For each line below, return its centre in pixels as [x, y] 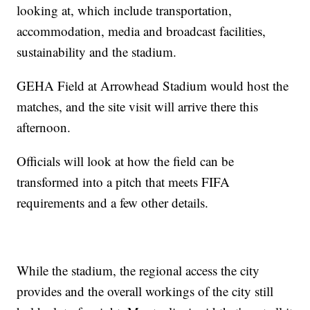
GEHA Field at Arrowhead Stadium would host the [153, 86]
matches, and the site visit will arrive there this [138, 107]
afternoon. [44, 127]
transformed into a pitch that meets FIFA [124, 182]
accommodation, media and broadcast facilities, [142, 31]
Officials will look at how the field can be [126, 161]
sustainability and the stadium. [97, 52]
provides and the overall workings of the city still [145, 291]
